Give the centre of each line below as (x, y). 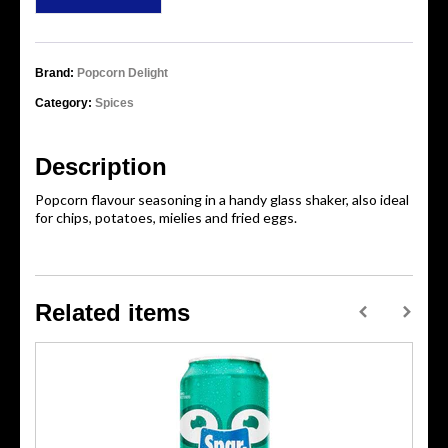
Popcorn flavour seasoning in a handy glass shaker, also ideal (222, 199)
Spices (114, 103)
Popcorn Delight (122, 73)
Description (101, 166)
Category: (63, 103)
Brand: (54, 73)
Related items (112, 312)
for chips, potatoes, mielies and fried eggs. (166, 217)
